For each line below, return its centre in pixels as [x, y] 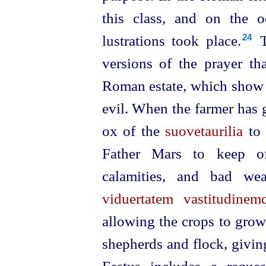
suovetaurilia [204, 131]
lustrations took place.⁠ [172, 40]
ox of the [134, 131]
